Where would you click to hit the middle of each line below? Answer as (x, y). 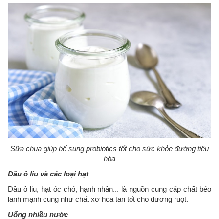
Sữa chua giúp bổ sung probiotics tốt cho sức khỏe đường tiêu (109, 149)
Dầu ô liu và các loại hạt (48, 174)
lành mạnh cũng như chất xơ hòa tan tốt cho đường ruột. (98, 199)
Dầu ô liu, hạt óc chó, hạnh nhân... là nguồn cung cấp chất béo (109, 189)
